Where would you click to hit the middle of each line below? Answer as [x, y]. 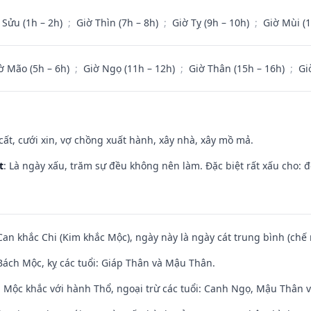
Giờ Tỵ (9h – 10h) [212, 22]
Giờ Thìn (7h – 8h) [119, 22]
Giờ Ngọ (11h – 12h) [131, 68]
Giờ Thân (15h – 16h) [238, 68]
